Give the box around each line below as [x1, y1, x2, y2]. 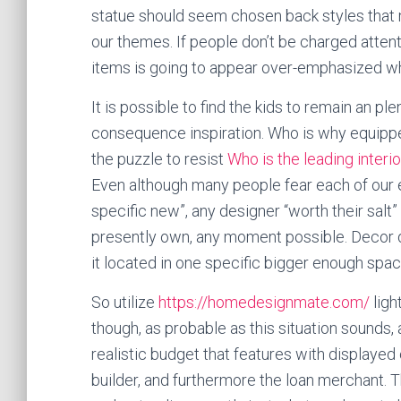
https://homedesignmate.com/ [158, 293, 370, 311]
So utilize [91, 293, 158, 311]
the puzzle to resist [91, 149, 227, 168]
